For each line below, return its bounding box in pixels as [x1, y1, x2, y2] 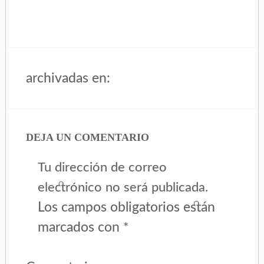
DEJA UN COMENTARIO [26, 131, 150, 143]
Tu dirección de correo [38, 160, 167, 174]
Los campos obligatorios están [38, 200, 216, 214]
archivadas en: [26, 71, 111, 85]
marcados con [38, 220, 124, 234]
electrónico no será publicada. [38, 180, 209, 194]
